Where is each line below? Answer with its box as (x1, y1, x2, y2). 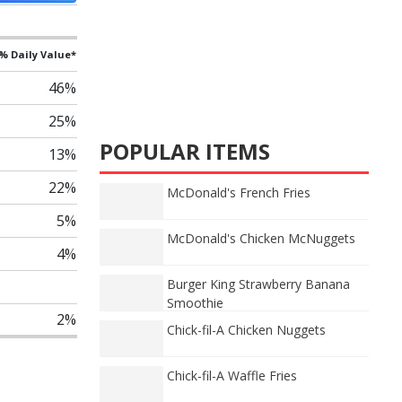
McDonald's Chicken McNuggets (167, 230, 355, 247)
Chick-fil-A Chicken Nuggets (167, 321, 326, 338)
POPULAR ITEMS (100, 136, 270, 166)
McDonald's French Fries (167, 184, 310, 201)
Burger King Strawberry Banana (167, 275, 350, 293)
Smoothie (167, 294, 223, 311)
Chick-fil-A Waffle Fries (167, 367, 297, 384)
